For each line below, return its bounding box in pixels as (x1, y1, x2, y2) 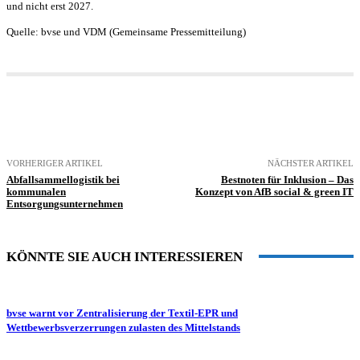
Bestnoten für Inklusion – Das (220, 173, 354, 186)
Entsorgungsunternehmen (6, 197, 123, 210)
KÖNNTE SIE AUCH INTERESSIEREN (6, 248, 243, 264)
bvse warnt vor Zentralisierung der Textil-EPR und (6, 306, 238, 319)
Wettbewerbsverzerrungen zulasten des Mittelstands (6, 321, 240, 333)
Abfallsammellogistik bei (6, 173, 120, 186)
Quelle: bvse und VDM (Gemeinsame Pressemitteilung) (6, 25, 246, 38)
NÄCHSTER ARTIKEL (267, 157, 354, 168)
